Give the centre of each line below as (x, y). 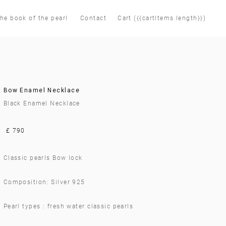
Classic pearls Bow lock (44, 158)
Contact (94, 18)
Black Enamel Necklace (42, 103)
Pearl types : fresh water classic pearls (69, 206)
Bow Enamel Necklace (42, 90)
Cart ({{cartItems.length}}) (162, 18)
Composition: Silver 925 (44, 182)
